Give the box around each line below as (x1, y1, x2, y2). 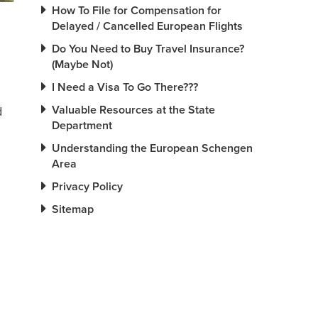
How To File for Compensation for (52, 4, 221, 18)
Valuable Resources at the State (52, 103, 215, 117)
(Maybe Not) (52, 57, 113, 72)
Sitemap (52, 202, 94, 216)
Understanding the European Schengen (52, 141, 253, 155)
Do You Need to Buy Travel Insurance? (52, 42, 244, 56)
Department (52, 119, 112, 133)
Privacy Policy (52, 180, 123, 194)
